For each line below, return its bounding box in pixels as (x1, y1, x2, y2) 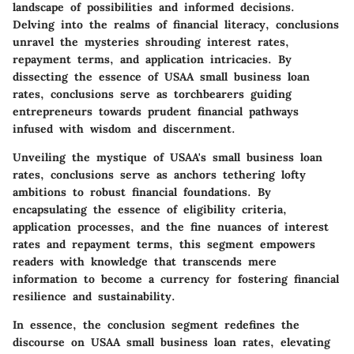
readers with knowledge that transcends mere (13, 254, 277, 269)
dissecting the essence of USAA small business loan (13, 70, 310, 84)
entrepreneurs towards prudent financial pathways (13, 104, 299, 119)
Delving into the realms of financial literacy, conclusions (13, 17, 339, 32)
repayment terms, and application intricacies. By (13, 52, 292, 66)
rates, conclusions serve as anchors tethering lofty (13, 168, 306, 182)
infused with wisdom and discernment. (13, 122, 235, 136)
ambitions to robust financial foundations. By (13, 185, 271, 199)
